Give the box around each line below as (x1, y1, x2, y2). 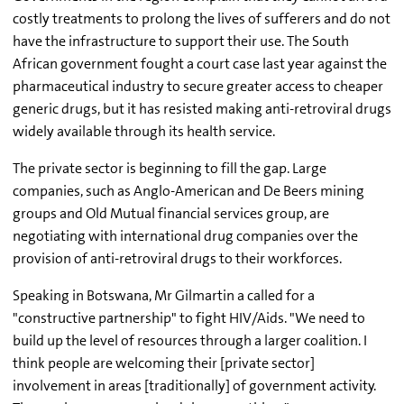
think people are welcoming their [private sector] (13, 353, 315, 373)
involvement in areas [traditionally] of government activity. (13, 376, 376, 396)
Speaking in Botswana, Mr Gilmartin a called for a (13, 286, 315, 306)
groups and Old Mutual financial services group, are (13, 204, 329, 224)
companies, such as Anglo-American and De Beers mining (13, 181, 364, 201)
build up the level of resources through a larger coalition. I (13, 331, 367, 351)
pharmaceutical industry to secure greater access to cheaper (13, 77, 383, 96)
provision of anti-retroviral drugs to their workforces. (13, 249, 342, 269)
